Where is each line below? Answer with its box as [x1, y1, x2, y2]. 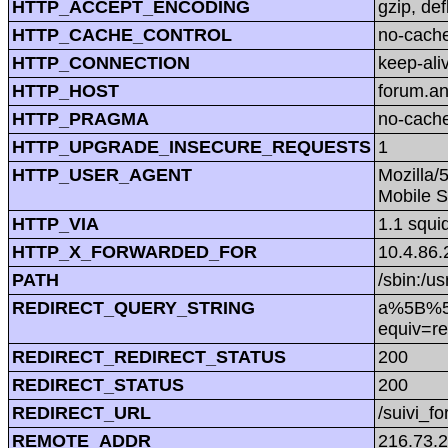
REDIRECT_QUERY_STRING [12, 297, 255, 318]
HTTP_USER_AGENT [12, 164, 192, 185]
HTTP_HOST [12, 80, 119, 101]
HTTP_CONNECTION [12, 52, 190, 73]
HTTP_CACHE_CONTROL [12, 24, 232, 45]
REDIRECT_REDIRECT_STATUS [12, 346, 286, 367]
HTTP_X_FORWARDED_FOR [12, 241, 257, 262]
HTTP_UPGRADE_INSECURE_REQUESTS [12, 136, 371, 157]
